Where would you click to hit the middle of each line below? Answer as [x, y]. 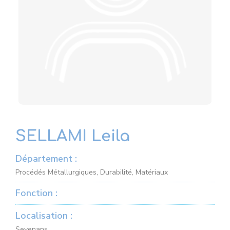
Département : [46, 159]
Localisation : [44, 216]
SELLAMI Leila [73, 136]
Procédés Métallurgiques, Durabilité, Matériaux [92, 172]
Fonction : [36, 193]
